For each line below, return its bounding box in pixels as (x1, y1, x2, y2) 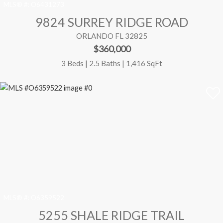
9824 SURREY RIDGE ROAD (35, 14, 188, 30)
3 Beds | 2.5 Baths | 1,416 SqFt (61, 58, 162, 68)
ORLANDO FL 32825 (76, 31, 147, 41)
